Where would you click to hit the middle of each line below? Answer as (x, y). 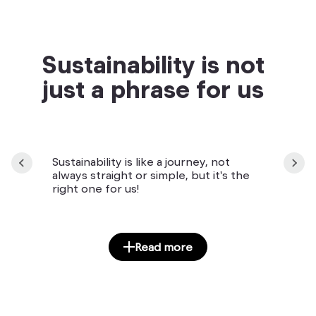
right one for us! (96, 188)
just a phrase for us (153, 90)
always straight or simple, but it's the (151, 175)
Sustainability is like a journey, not (141, 161)
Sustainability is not (154, 65)
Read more (163, 247)
